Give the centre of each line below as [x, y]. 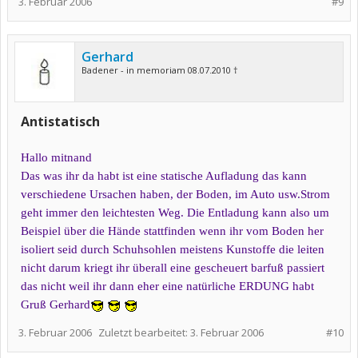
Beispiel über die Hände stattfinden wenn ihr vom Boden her [172, 231]
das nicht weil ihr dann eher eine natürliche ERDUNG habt [167, 286]
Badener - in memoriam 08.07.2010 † [160, 70]
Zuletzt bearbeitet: [144, 332]
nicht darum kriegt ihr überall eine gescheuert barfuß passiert [173, 268]
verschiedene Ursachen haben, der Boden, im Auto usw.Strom [175, 194]
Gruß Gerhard [56, 304]
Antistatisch [60, 121]
